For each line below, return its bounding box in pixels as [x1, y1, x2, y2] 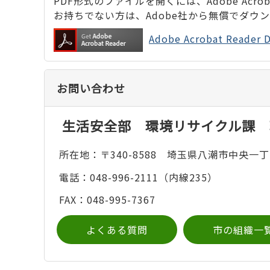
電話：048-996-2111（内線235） [58, 169, 218, 184]
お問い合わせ [57, 80, 125, 96]
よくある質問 [86, 222, 148, 237]
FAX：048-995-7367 [58, 192, 155, 207]
